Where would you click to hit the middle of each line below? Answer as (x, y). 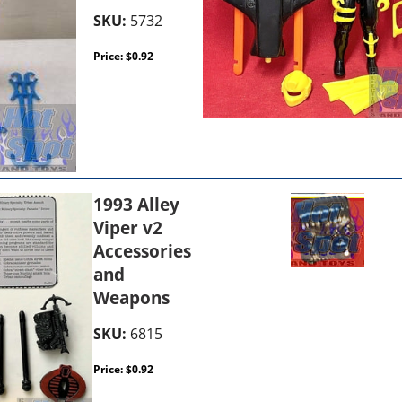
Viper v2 (128, 227)
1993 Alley (137, 204)
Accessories (143, 251)
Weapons (132, 297)
